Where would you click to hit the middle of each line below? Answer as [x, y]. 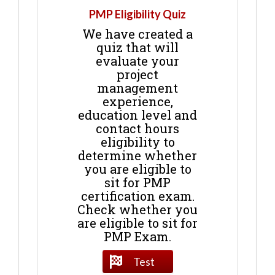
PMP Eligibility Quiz [137, 14]
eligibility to [137, 141]
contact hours [137, 128]
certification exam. [137, 196]
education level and [137, 114]
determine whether [137, 155]
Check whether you [137, 209]
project [137, 74]
